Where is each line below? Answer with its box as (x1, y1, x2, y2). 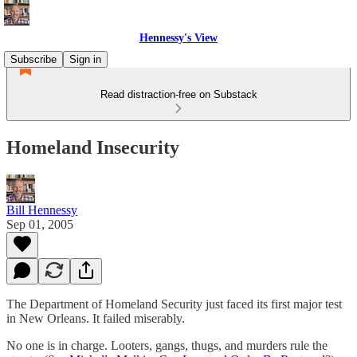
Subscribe (10, 53, 57, 65)
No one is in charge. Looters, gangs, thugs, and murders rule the (6, 338, 328, 352)
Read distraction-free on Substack (100, 88, 257, 100)
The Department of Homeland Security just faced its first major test (6, 296, 342, 311)
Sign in (69, 53, 101, 65)
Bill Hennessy (6, 202, 77, 217)
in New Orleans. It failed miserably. (6, 311, 185, 325)
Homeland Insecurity (6, 136, 179, 158)
